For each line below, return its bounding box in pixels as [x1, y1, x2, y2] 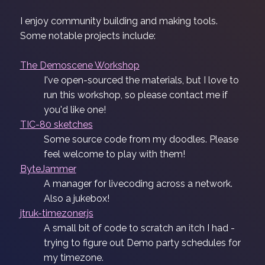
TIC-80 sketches [20, 119, 93, 130]
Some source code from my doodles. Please [43, 134, 238, 145]
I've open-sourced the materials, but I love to [43, 75, 239, 86]
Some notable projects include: [20, 30, 156, 41]
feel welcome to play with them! [43, 148, 185, 160]
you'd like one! [43, 104, 106, 115]
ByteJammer [20, 163, 76, 174]
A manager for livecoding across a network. [43, 178, 232, 189]
